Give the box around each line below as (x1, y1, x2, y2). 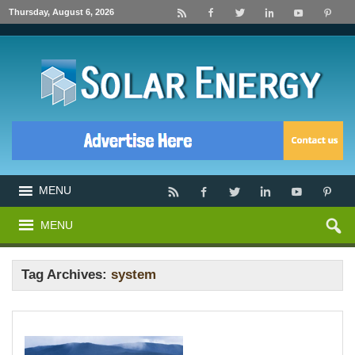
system (111, 267, 157, 283)
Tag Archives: (21, 267, 112, 283)
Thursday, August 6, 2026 (9, 6, 114, 17)
